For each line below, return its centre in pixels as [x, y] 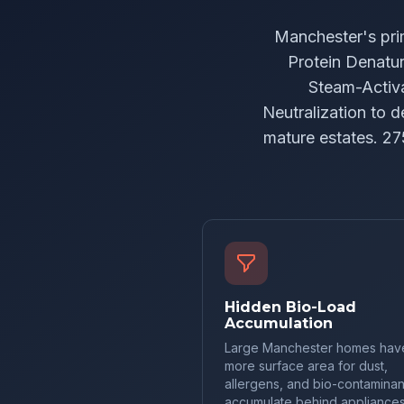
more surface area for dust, [306, 366]
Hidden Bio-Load [290, 307]
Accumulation [279, 323]
